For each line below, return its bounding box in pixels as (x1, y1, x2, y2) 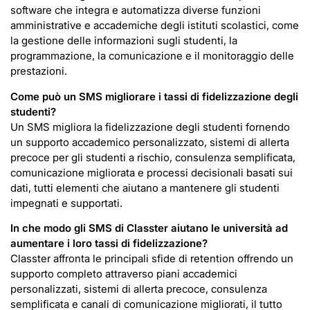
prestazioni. (10, 64, 67, 78)
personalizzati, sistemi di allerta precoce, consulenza (10, 282, 267, 296)
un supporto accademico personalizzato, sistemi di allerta (10, 135, 289, 149)
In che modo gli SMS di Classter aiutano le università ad (10, 221, 288, 235)
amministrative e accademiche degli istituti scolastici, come (10, 19, 299, 33)
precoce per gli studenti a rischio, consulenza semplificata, (10, 150, 295, 164)
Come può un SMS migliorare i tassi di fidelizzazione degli (10, 89, 298, 103)
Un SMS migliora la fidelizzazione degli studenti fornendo (10, 120, 290, 134)
